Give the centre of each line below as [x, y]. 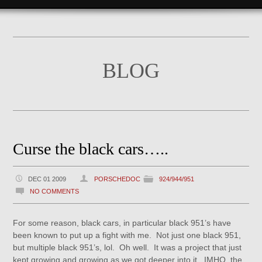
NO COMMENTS [55, 191]
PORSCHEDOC [118, 179]
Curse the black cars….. [91, 149]
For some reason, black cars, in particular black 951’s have [122, 223]
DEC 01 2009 [47, 179]
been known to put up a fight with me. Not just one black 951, [127, 235]
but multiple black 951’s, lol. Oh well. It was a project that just [127, 247]
